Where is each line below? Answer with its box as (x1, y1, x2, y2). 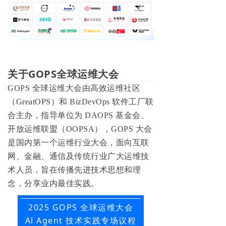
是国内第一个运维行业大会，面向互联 (8, 138, 149, 147)
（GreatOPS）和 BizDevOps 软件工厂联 (8, 97, 154, 106)
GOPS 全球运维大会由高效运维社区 (8, 83, 140, 92)
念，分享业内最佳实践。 (8, 179, 99, 188)
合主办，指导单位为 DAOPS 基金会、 (8, 110, 149, 120)
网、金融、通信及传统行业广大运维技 (8, 151, 149, 160)
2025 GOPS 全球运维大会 (28, 201, 133, 213)
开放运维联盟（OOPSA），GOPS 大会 (8, 124, 152, 133)
